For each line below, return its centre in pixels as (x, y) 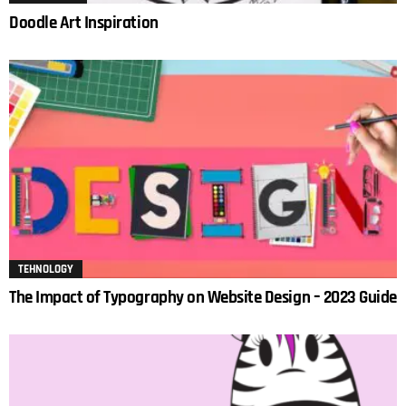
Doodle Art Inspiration (84, 23)
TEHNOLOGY (46, 269)
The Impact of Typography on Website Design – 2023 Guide (203, 297)
